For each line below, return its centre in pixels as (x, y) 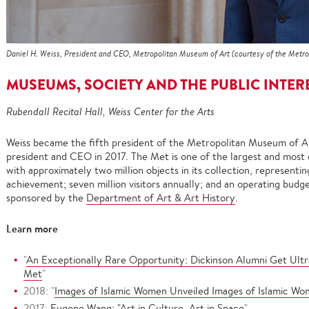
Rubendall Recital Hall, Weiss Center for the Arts (110, 112)
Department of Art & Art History (161, 198)
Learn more (32, 229)
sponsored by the (46, 198)
